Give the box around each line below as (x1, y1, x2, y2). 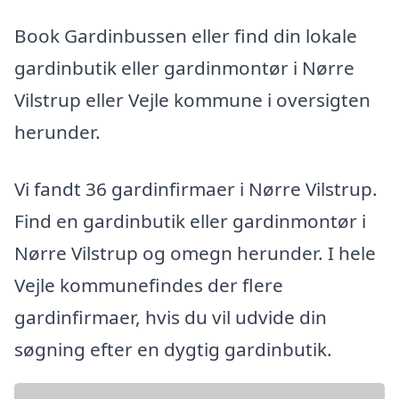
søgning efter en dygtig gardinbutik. (14, 336, 332, 362)
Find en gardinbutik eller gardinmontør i (14, 208, 366, 233)
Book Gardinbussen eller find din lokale (14, 23, 357, 49)
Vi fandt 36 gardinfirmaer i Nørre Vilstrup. (14, 175, 378, 201)
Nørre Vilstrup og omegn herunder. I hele (14, 240, 376, 265)
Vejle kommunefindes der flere (14, 272, 283, 297)
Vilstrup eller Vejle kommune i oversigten (14, 87, 370, 113)
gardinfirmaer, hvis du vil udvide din (14, 304, 327, 330)
